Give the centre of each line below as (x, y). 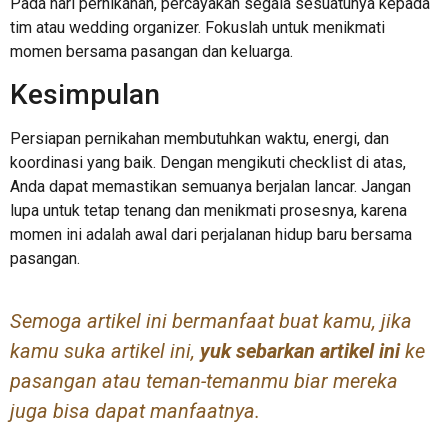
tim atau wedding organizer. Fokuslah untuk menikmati (197, 27)
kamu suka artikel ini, (102, 350)
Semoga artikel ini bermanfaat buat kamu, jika (211, 320)
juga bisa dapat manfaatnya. (135, 410)
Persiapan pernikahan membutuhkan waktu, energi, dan (199, 139)
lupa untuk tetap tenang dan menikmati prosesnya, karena (208, 211)
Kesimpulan (85, 95)
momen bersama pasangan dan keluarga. (151, 51)
